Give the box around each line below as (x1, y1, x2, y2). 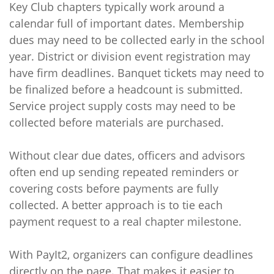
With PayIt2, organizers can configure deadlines (9, 247, 253, 262)
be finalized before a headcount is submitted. (9, 82, 243, 97)
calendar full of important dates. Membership (9, 16, 244, 31)
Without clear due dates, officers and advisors (9, 148, 245, 163)
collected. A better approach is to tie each (9, 198, 223, 212)
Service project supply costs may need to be (9, 98, 235, 113)
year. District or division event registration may (9, 49, 250, 64)
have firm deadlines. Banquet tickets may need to (9, 65, 264, 80)
